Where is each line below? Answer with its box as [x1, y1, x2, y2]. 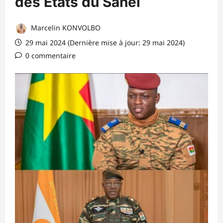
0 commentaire [25, 50, 76, 60]
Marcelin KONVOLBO [29, 22, 101, 32]
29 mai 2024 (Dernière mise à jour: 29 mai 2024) [23, 37, 185, 47]
